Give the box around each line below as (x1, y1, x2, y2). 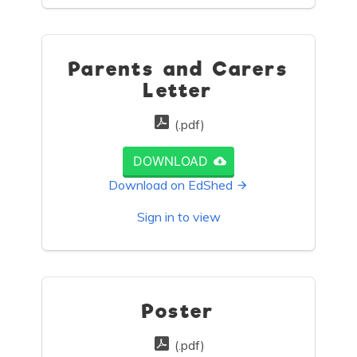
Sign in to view (136, 209, 221, 226)
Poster (142, 300, 215, 324)
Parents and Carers (69, 57, 288, 82)
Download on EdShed (108, 177, 233, 194)
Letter (143, 79, 214, 104)
